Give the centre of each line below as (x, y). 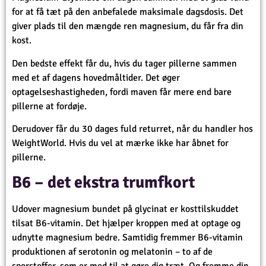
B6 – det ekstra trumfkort (103, 183)
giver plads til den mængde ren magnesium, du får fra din (128, 26)
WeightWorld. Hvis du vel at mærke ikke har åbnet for (120, 143)
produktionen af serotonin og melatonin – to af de (112, 252)
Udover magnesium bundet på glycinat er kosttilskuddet (125, 209)
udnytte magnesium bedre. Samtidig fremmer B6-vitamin (127, 238)
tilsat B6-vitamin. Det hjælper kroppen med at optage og (126, 224)
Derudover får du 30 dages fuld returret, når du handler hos (132, 129)
